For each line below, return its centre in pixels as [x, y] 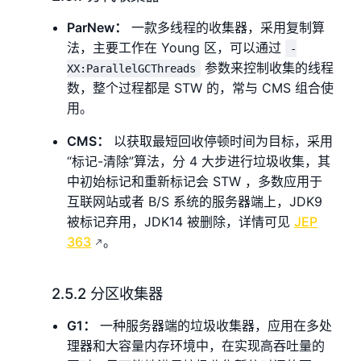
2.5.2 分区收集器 [107, 294]
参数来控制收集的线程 [268, 68]
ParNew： [98, 28]
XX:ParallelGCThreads [132, 69]
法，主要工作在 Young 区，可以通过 [176, 48]
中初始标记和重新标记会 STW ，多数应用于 [195, 182]
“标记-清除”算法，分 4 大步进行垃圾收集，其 [199, 162]
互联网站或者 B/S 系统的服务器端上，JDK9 [195, 202]
